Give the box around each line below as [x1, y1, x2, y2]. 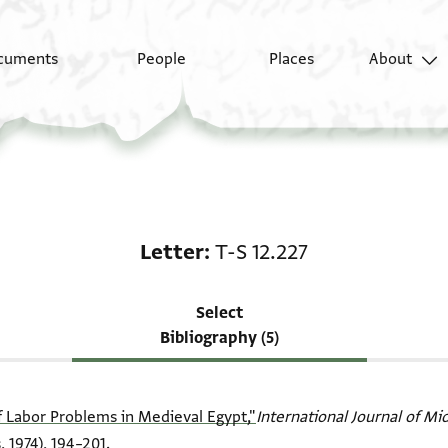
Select [196, 303, 243, 323]
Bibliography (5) [160, 328, 279, 348]
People [137, 49, 187, 70]
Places [268, 49, 314, 70]
